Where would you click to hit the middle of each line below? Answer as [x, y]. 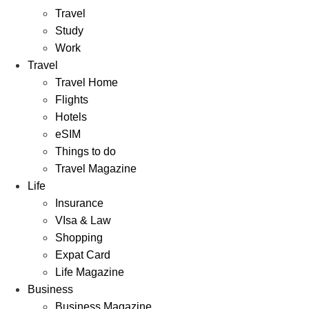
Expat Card [83, 255]
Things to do [86, 151]
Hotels [71, 117]
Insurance [79, 203]
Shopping [79, 237]
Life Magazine [90, 272]
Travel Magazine [96, 168]
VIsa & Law [83, 220]
